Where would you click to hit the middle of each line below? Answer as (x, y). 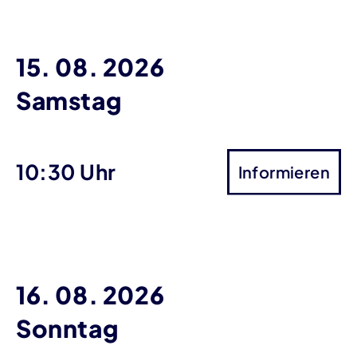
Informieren (284, 171)
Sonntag (67, 328)
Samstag (69, 100)
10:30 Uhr (66, 172)
